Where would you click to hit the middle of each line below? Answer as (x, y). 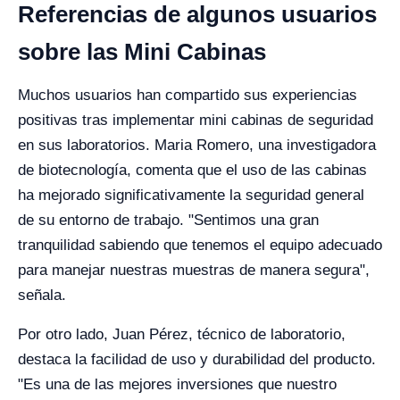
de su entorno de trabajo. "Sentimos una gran (168, 221)
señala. (42, 296)
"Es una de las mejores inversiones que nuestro (177, 385)
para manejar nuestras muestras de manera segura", (194, 271)
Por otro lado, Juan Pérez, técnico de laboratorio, (182, 335)
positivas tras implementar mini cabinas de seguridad (196, 121)
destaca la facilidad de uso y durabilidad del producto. (197, 360)
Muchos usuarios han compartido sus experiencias (187, 96)
